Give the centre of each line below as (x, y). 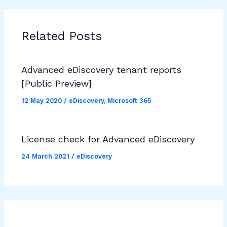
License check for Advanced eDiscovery (108, 139)
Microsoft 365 (129, 100)
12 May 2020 (42, 100)
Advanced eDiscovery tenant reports (101, 69)
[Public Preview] (56, 83)
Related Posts (61, 36)
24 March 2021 (46, 156)
